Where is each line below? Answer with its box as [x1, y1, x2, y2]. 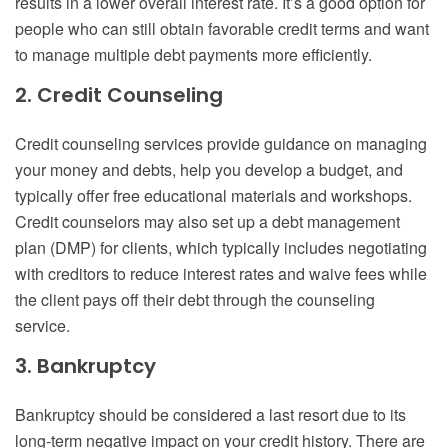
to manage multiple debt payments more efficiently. [15, 43, 372, 67]
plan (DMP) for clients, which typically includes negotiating [15, 236, 427, 260]
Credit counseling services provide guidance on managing [15, 132, 427, 156]
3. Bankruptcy [15, 352, 156, 381]
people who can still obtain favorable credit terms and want [15, 17, 429, 41]
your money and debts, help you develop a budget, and [15, 158, 403, 182]
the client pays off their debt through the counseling [15, 288, 375, 312]
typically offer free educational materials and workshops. [15, 184, 412, 208]
